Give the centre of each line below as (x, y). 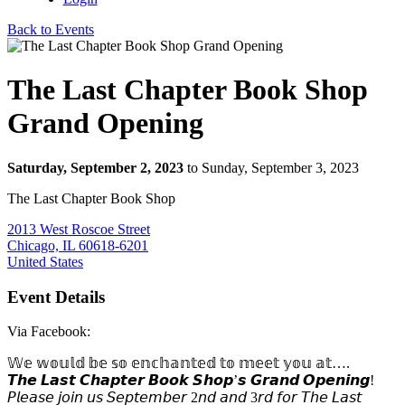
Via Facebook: (49, 332)
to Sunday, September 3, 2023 (273, 167)
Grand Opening (105, 123)
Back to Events (51, 29)
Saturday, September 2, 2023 (95, 167)
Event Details (56, 297)
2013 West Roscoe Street (79, 229)
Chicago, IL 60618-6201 (78, 245)
